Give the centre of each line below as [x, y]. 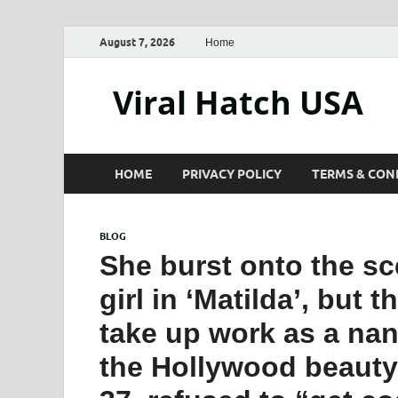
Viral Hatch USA [238, 103]
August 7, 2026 [137, 42]
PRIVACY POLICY [232, 174]
